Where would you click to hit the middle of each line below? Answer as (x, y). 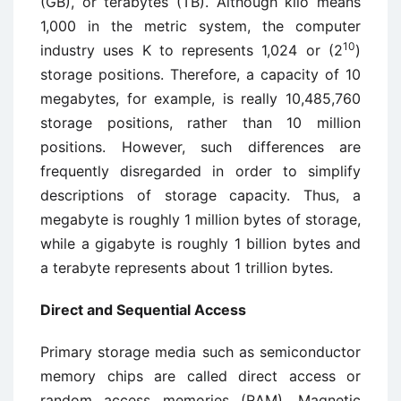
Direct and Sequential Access (143, 310)
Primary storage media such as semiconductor (200, 352)
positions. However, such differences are (200, 147)
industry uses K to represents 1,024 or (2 (192, 50)
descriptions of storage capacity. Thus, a (200, 195)
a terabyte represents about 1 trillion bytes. (187, 268)
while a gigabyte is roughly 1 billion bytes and (200, 243)
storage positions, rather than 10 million (200, 123)
